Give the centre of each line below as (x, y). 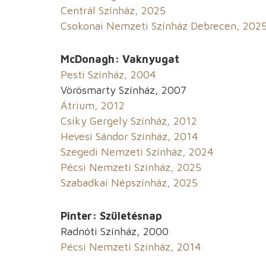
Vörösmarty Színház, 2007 (123, 90)
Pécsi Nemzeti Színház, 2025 (131, 167)
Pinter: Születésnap (111, 216)
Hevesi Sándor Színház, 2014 (129, 137)
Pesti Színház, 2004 (108, 75)
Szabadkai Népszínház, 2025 (129, 183)
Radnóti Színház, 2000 (115, 232)
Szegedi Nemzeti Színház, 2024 (137, 152)
